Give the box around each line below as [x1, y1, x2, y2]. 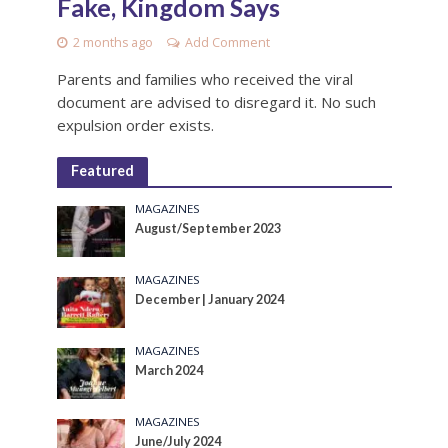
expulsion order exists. [56, 114, 214, 135]
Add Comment [184, 33, 270, 51]
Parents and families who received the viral [56, 68, 353, 89]
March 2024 [135, 363, 204, 379]
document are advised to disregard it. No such [56, 91, 376, 112]
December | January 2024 [135, 292, 285, 308]
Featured [70, 161, 134, 179]
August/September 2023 [135, 220, 282, 236]
